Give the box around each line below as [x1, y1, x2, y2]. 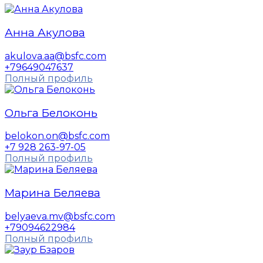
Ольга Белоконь [5, 106, 97, 120]
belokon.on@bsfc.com [5, 130, 110, 142]
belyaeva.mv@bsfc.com [5, 210, 115, 222]
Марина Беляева [5, 186, 100, 200]
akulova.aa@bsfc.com [5, 50, 106, 62]
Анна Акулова [5, 26, 85, 40]
